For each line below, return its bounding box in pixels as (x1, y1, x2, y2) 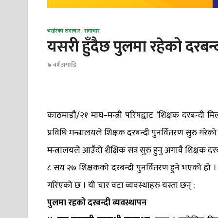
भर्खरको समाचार (47, 27, 80, 36)
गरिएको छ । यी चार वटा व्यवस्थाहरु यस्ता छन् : (47, 178, 195, 193)
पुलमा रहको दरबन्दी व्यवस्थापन (47, 195, 146, 210)
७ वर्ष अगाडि (47, 59, 76, 70)
